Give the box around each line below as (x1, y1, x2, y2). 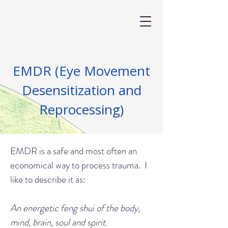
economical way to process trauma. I (10, 158, 147, 172)
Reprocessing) (39, 100, 124, 119)
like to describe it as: (10, 173, 85, 186)
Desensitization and (21, 81, 141, 99)
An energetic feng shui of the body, (10, 201, 140, 215)
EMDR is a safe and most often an (10, 144, 137, 158)
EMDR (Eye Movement (13, 62, 150, 80)
